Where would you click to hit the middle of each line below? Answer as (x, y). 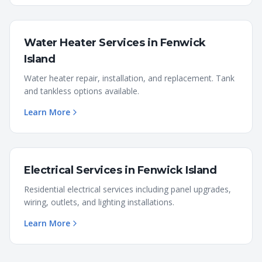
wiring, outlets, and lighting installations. (99, 202)
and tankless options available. (82, 91)
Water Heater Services (85, 43)
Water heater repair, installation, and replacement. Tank (129, 78)
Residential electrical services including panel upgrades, (127, 189)
